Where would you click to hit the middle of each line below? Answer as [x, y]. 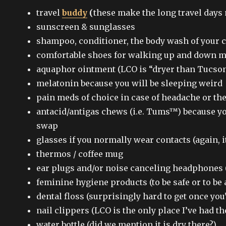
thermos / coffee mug [80, 154]
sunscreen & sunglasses [86, 26]
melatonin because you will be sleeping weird [129, 83]
